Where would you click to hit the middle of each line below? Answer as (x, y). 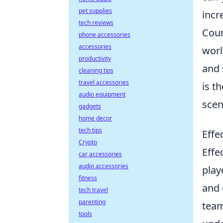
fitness (88, 178)
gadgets (90, 106)
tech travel (93, 190)
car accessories (100, 154)
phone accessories (105, 35)
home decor (95, 118)
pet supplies (95, 11)
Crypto (88, 142)
